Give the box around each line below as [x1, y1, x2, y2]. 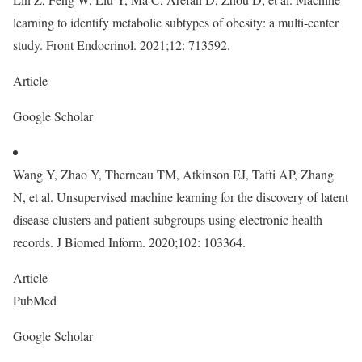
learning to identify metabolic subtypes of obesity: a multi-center [13, 14, 339, 31]
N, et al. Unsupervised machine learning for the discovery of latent [13, 188, 348, 205]
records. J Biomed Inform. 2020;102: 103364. [13, 234, 246, 250]
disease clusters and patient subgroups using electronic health [13, 211, 322, 228]
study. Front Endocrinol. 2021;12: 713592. [13, 36, 230, 53]
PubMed [13, 292, 61, 309]
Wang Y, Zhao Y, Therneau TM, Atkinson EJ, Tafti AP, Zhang [13, 166, 334, 183]
